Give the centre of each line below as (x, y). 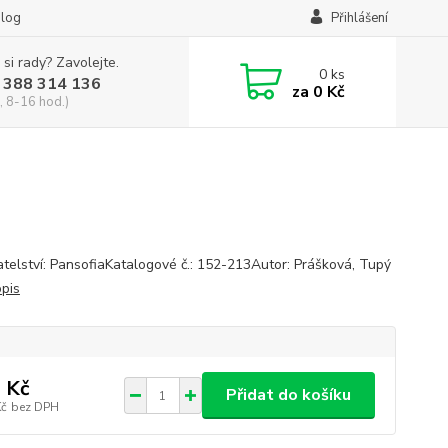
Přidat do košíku (288, 395)
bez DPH (34, 406)
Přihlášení (359, 18)
